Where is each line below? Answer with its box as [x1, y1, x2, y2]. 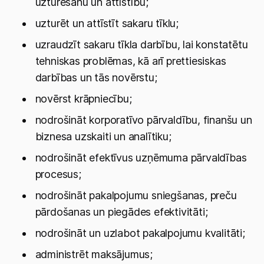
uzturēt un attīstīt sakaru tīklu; [35, 17, 179, 29]
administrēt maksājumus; [35, 248, 153, 260]
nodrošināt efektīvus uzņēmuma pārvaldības [35, 151, 247, 164]
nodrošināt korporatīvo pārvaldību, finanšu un [35, 114, 252, 126]
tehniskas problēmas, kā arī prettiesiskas [35, 55, 226, 67]
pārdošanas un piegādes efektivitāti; [35, 206, 208, 218]
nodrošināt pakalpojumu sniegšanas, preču [35, 189, 237, 202]
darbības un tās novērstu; [35, 71, 157, 84]
